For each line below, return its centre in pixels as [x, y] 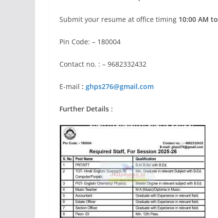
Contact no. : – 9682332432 [103, 64]
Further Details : [86, 109]
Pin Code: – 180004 [90, 42]
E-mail [71, 86]
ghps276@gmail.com [120, 86]
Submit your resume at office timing [119, 19]
